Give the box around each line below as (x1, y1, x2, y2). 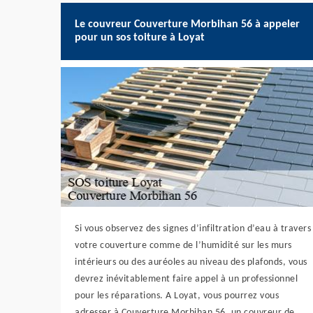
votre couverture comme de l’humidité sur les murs (75, 240, 292, 251)
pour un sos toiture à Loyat (75, 32, 205, 43)
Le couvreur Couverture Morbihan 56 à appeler (75, 19, 300, 30)
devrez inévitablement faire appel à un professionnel (75, 274, 298, 284)
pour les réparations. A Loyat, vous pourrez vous (75, 291, 279, 301)
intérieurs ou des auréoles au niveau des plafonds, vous (75, 257, 307, 268)
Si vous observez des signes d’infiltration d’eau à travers (75, 224, 311, 234)
